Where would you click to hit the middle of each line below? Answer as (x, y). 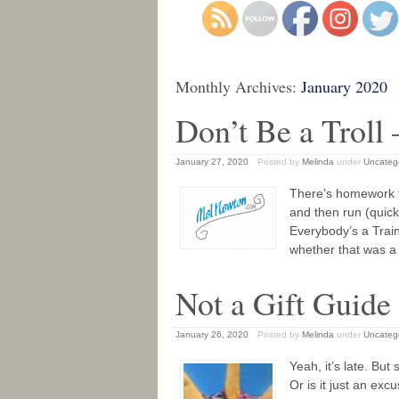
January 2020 (344, 86)
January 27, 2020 (212, 162)
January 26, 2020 (212, 334)
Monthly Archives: (238, 86)
